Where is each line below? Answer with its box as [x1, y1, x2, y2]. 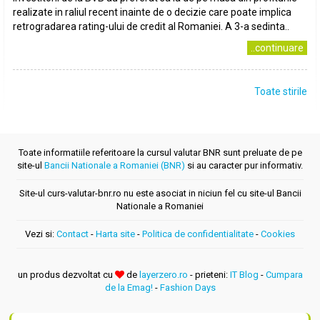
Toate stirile [254, 86, 307, 97]
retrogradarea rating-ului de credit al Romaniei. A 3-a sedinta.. [13, 21, 289, 32]
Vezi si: [25, 229, 56, 239]
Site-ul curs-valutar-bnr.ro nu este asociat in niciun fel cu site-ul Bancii [19, 188, 301, 199]
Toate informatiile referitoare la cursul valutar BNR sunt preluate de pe [18, 147, 302, 158]
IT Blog [229, 269, 259, 280]
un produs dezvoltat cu [17, 269, 115, 280]
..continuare [251, 42, 304, 54]
